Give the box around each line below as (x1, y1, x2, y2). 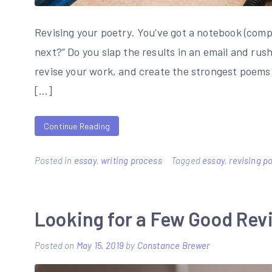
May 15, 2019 (76, 239, 124, 251)
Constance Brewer (137, 239, 210, 251)
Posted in (35, 154, 74, 166)
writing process (101, 154, 162, 166)
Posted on (35, 239, 76, 251)
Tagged (171, 154, 203, 166)
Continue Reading (44, 120, 110, 131)
